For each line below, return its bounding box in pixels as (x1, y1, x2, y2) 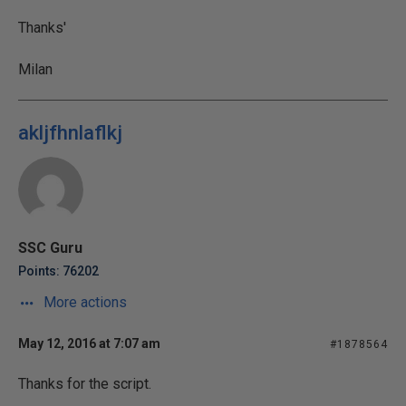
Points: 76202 (18, 264, 99, 278)
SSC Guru (18, 239, 82, 256)
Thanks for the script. (18, 375, 151, 392)
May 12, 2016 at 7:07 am (18, 336, 160, 351)
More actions (40, 294, 127, 311)
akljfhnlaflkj (18, 121, 122, 144)
